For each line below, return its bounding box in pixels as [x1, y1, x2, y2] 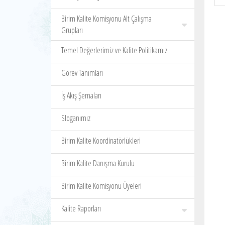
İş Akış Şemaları [61, 90, 101, 101]
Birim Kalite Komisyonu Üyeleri [61, 180, 142, 191]
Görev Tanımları [61, 67, 103, 78]
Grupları [61, 25, 83, 36]
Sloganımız [61, 113, 90, 124]
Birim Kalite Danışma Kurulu [61, 158, 135, 169]
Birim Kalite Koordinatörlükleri [61, 135, 141, 146]
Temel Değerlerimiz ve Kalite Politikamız [61, 45, 167, 56]
